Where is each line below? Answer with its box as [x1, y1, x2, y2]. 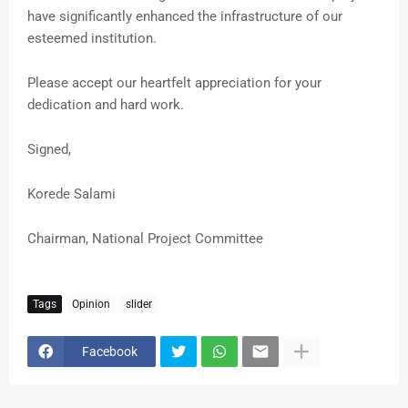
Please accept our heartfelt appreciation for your [27, 75, 321, 92]
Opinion [72, 297, 110, 311]
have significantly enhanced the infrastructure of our [27, 8, 342, 25]
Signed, [27, 141, 71, 158]
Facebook [82, 343, 138, 359]
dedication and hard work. [27, 97, 184, 114]
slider [126, 297, 152, 311]
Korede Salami [27, 186, 116, 203]
